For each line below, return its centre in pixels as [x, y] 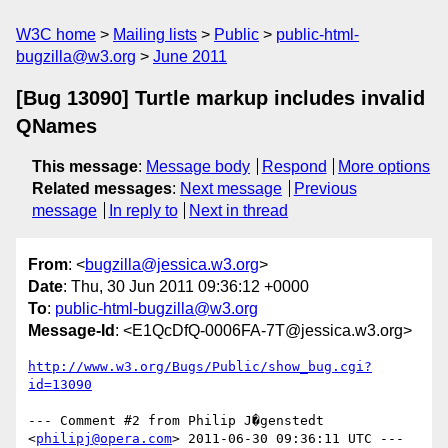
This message [85, 166]
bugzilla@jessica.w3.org [172, 265]
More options [384, 166]
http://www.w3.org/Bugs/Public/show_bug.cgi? [200, 367]
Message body [198, 166]
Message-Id [71, 331]
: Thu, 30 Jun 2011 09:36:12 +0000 [186, 287]
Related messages [102, 188]
